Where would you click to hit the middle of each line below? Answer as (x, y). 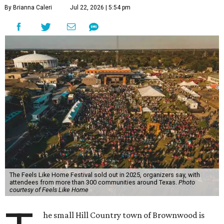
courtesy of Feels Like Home (49, 190)
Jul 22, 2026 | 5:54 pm (100, 8)
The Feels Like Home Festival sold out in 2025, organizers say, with (104, 175)
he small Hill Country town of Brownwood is (124, 215)
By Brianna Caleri (28, 8)
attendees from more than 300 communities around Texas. (94, 182)
